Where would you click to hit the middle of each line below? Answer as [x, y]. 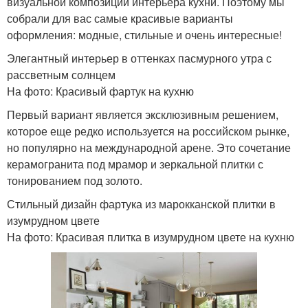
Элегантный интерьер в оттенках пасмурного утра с [139, 58]
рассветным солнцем [61, 75]
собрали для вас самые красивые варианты [120, 19]
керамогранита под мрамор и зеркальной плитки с [135, 164]
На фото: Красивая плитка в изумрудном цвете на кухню [151, 237]
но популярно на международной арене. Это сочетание [149, 148]
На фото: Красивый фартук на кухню [100, 91]
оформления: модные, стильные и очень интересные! [144, 35]
